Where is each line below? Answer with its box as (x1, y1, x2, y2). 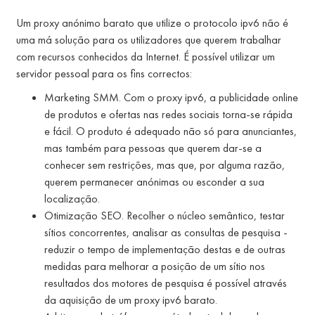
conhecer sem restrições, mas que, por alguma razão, (44, 157, 285, 172)
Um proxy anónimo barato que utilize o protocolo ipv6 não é (16, 15, 288, 30)
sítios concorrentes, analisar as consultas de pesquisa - (44, 224, 288, 240)
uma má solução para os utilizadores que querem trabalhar (16, 32, 281, 47)
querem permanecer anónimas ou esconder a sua (44, 174, 264, 189)
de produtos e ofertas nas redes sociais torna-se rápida (44, 106, 292, 122)
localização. (44, 191, 100, 206)
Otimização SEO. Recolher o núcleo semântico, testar (44, 207, 285, 223)
